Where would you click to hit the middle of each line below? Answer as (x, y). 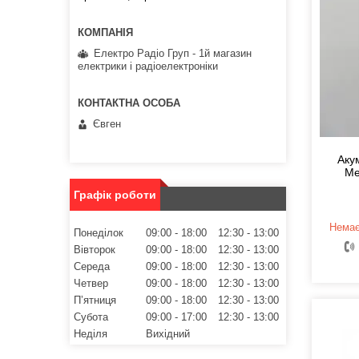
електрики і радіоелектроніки (148, 66)
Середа (92, 267)
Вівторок (95, 250)
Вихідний (168, 334)
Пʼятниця (95, 301)
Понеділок (99, 233)
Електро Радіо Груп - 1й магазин (173, 53)
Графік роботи (115, 195)
